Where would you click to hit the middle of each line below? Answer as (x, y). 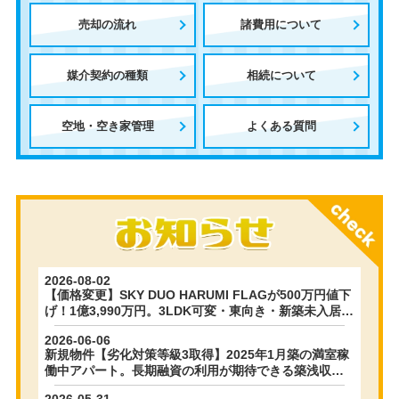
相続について (281, 75)
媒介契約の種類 (108, 75)
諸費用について (281, 24)
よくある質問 (281, 126)
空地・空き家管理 (107, 126)
